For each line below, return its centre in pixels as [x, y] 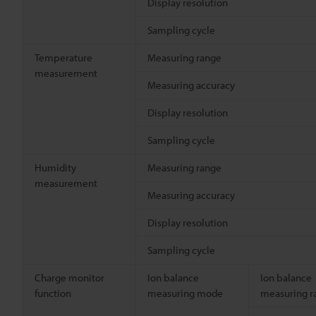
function [53, 293]
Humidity [55, 167]
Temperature [63, 57]
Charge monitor [69, 277]
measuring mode [185, 293]
